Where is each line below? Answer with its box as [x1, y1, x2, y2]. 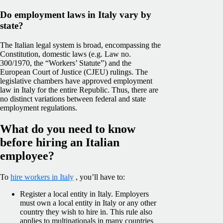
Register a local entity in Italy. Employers [20, 189, 149, 198]
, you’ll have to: [74, 172, 125, 181]
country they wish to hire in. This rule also [20, 207, 152, 216]
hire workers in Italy [10, 172, 74, 181]
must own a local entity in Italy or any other [20, 198, 156, 207]
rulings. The [108, 68, 148, 77]
